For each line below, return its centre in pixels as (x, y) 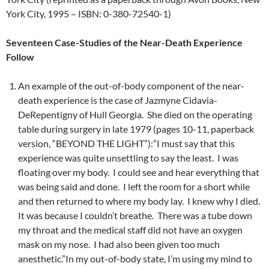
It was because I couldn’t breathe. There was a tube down (135, 216)
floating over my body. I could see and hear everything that (139, 172)
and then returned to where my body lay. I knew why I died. (140, 201)
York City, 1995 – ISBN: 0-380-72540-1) (89, 14)
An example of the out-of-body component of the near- (131, 86)
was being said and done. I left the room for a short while (134, 187)
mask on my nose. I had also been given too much (119, 244)
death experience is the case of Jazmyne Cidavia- (118, 100)
